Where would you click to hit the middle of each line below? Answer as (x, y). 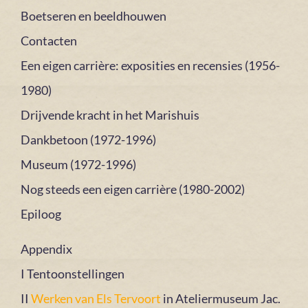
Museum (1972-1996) (78, 165)
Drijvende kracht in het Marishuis (110, 115)
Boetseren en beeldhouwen (93, 16)
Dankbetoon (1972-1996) (88, 140)
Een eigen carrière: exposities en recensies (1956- (150, 66)
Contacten (49, 41)
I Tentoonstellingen (73, 273)
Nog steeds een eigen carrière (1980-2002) (133, 189)
